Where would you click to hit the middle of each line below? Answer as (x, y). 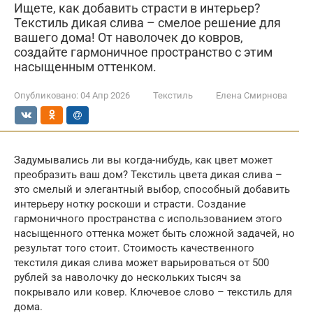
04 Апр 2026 (105, 95)
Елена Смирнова (252, 95)
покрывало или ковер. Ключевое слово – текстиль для (153, 292)
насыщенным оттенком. (85, 67)
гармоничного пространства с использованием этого (148, 219)
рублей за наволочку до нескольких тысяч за (128, 277)
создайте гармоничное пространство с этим (143, 52)
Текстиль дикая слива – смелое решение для (147, 23)
